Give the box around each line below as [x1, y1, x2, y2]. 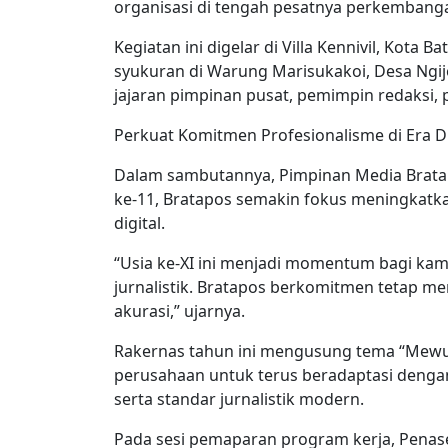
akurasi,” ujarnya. [114, 300, 245, 322]
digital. [114, 212, 165, 234]
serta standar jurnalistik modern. [114, 388, 364, 410]
